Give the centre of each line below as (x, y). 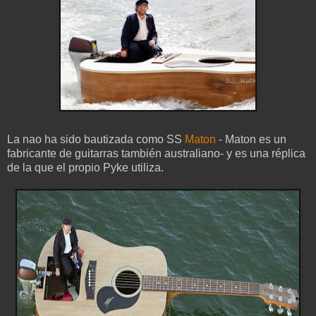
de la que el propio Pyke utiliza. (85, 168)
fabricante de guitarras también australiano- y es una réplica (156, 154)
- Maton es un (251, 140)
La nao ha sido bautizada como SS (96, 140)
